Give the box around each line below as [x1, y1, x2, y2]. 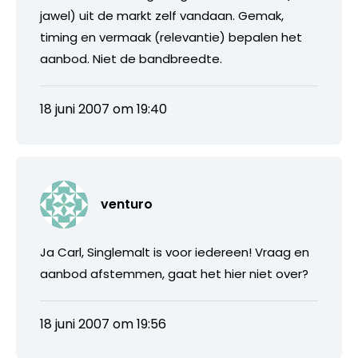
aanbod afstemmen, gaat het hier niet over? [40, 265, 308, 282]
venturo [101, 194, 153, 213]
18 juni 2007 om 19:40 [40, 99, 167, 118]
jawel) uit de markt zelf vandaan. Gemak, [40, 6, 284, 24]
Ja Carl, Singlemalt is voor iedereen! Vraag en [40, 243, 309, 261]
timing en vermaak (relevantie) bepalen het [40, 28, 302, 46]
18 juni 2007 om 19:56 [40, 314, 166, 333]
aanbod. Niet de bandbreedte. [40, 50, 222, 67]
